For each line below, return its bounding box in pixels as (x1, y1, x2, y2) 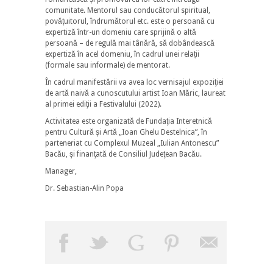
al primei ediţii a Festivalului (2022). (45, 99, 161, 108)
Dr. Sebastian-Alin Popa (45, 183, 124, 193)
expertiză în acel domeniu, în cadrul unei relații (45, 49, 199, 58)
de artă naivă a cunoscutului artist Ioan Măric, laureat (45, 88, 225, 97)
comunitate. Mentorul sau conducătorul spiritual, (45, 5, 210, 15)
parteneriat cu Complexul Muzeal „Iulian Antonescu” (45, 138, 219, 147)
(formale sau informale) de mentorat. (45, 60, 170, 69)
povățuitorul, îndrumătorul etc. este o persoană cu (45, 16, 214, 26)
